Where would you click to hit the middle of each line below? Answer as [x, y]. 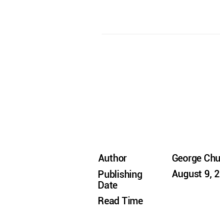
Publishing [120, 174]
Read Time [120, 201]
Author [112, 159]
